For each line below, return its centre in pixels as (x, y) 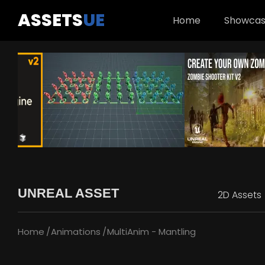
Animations (76, 232)
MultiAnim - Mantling (151, 232)
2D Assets (240, 195)
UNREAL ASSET (68, 193)
